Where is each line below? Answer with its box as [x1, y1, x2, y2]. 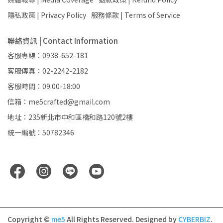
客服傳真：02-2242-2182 [7, 66, 88, 76]
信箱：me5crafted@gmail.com [7, 97, 110, 107]
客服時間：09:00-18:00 [7, 81, 80, 92]
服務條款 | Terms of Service [91, 10, 180, 20]
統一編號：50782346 [7, 127, 74, 138]
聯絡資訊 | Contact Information [7, 35, 118, 46]
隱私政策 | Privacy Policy [7, 10, 86, 20]
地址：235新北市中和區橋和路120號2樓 [7, 112, 133, 122]
